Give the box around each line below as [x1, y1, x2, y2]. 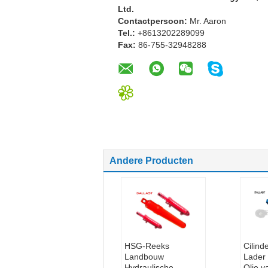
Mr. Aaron [190, 16, 226, 26]
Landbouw [124, 252, 164, 261]
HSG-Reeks [124, 241, 169, 251]
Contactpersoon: [118, 16, 190, 26]
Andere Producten [109, 156, 193, 166]
